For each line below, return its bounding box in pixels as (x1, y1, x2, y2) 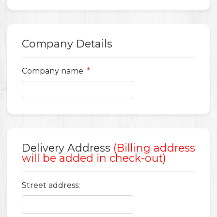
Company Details (22, 37, 112, 50)
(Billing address (113, 141, 195, 155)
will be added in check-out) (22, 152, 166, 165)
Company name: (22, 66, 85, 76)
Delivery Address (22, 141, 113, 155)
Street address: (22, 181, 80, 190)
